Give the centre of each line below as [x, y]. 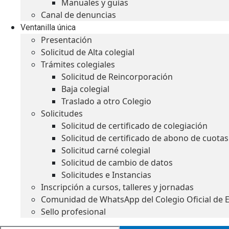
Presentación [66, 40]
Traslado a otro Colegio [106, 101]
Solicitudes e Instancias [106, 175]
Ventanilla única [48, 27]
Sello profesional [73, 212]
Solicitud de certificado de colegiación [134, 126]
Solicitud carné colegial [106, 150]
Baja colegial [85, 89]
